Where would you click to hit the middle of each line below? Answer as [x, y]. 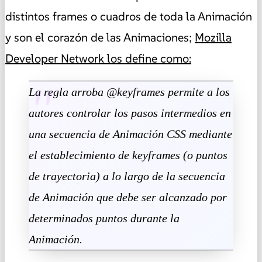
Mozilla [213, 37]
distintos [29, 16]
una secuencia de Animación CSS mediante [130, 134]
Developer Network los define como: [98, 58]
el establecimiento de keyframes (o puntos [128, 155]
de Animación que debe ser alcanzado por [128, 197]
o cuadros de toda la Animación [170, 16]
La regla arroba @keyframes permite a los [129, 92]
